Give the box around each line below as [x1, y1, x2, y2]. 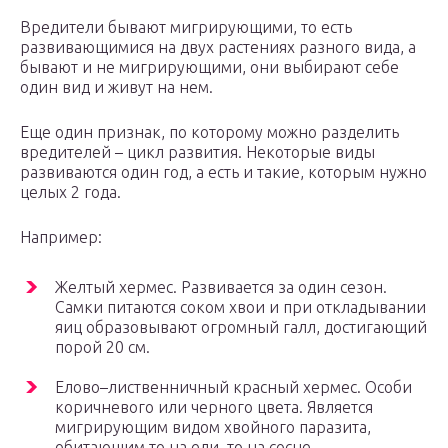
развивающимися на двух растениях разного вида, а [20, 38, 416, 57]
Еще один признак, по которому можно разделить [20, 123, 399, 142]
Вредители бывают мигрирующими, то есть [20, 18, 352, 37]
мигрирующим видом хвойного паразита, [55, 418, 371, 437]
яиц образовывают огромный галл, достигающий [55, 318, 427, 337]
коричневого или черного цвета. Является [55, 398, 373, 417]
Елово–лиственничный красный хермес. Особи [55, 378, 412, 397]
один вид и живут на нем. [20, 78, 213, 97]
